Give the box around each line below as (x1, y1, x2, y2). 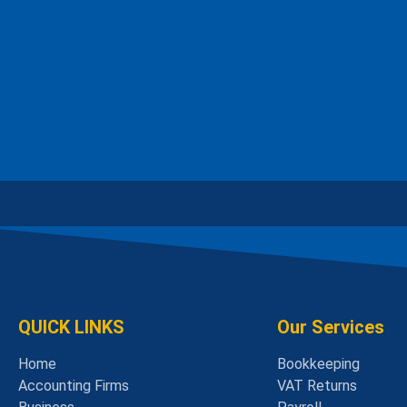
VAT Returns (277, 377, 357, 395)
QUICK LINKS (18, 316, 124, 339)
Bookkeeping (277, 355, 360, 373)
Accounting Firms (18, 377, 129, 395)
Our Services (277, 316, 384, 339)
